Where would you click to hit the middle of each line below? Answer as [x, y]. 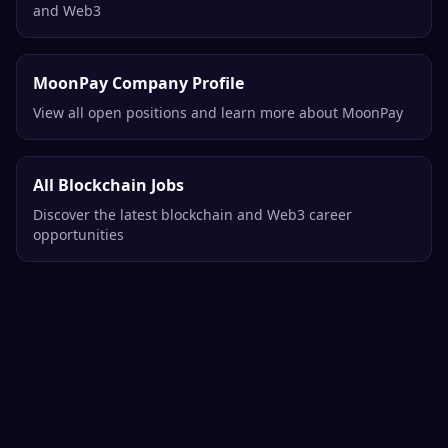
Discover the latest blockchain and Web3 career [192, 215]
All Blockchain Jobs [108, 185]
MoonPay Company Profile [138, 83]
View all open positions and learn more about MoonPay [218, 113]
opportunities [78, 235]
